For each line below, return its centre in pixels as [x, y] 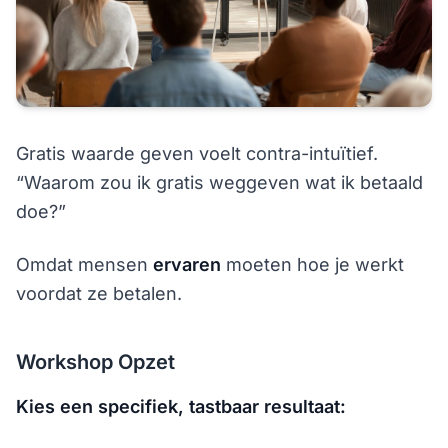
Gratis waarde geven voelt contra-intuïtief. [197, 153]
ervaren [187, 264]
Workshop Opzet [95, 362]
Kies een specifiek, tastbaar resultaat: [181, 406]
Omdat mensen [84, 264]
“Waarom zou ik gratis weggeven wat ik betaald [219, 182]
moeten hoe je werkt [312, 264]
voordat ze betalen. [99, 293]
